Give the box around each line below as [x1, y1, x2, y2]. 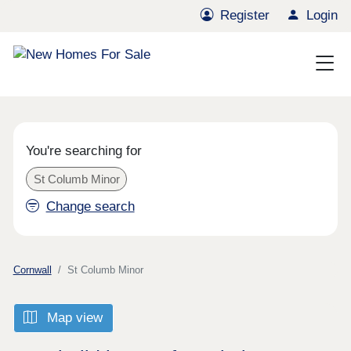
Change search [45, 199, 135, 215]
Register [220, 8, 270, 24]
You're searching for [26, 143, 143, 159]
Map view [43, 310, 103, 326]
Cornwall [13, 263, 52, 276]
